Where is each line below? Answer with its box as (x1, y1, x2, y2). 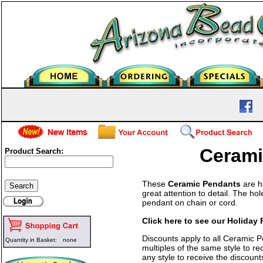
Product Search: (5, 147, 63, 156)
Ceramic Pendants (168, 179, 241, 189)
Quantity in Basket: (5, 237, 57, 243)
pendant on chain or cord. (142, 198, 238, 208)
